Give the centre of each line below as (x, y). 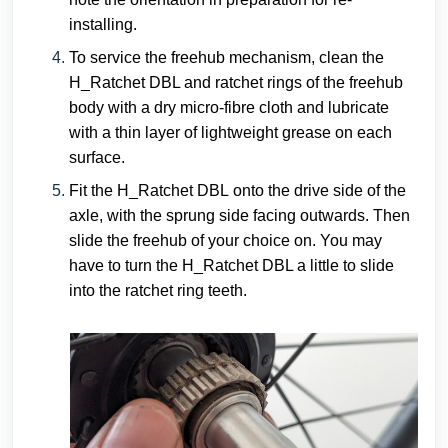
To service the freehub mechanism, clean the (226, 57)
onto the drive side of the (317, 190)
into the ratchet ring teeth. (158, 290)
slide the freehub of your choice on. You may (225, 240)
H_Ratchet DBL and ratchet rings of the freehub (236, 82)
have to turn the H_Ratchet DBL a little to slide (231, 265)
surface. (97, 157)
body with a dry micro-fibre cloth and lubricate (229, 107)
